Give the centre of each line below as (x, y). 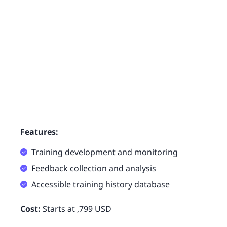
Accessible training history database (101, 184)
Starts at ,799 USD (76, 209)
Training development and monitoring (105, 152)
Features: (39, 131)
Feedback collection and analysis (94, 168)
